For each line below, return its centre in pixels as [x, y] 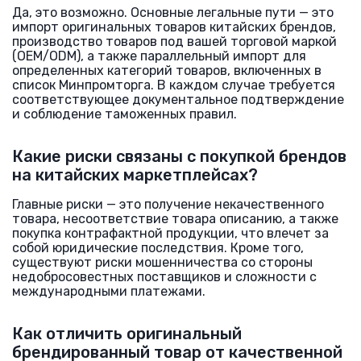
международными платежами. [109, 291]
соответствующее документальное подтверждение [178, 100]
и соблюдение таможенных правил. [124, 114]
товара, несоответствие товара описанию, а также [175, 219]
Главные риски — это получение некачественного [168, 204]
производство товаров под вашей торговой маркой [174, 41]
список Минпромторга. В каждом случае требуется [174, 85]
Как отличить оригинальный [127, 334]
